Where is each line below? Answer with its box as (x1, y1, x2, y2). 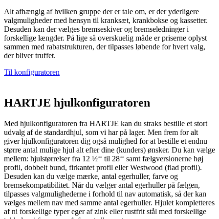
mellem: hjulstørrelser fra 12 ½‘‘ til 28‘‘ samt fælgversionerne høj (4, 154, 203, 163)
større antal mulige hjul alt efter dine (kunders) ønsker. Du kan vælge (4, 146, 215, 154)
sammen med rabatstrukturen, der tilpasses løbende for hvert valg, (4, 43, 205, 51)
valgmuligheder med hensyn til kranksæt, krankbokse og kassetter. (4, 16, 208, 25)
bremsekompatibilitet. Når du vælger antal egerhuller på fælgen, (4, 181, 200, 190)
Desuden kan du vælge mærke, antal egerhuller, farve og (4, 172, 178, 181)
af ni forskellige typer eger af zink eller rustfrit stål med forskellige (4, 207, 206, 216)
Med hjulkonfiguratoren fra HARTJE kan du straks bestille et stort (4, 119, 207, 128)
